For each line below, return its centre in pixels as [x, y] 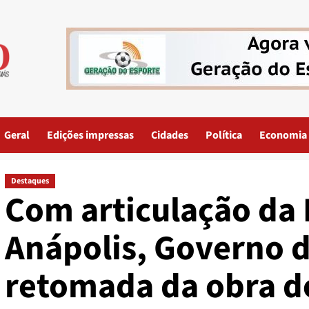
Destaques [30, 181]
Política [224, 135]
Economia [283, 135]
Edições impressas [90, 135]
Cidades [170, 135]
